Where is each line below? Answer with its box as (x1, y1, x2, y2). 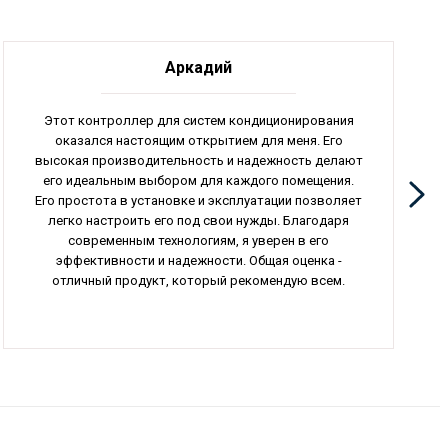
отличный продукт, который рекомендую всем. (52, 272, 346, 288)
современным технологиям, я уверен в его (68, 232, 330, 248)
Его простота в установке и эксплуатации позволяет (35, 192, 363, 208)
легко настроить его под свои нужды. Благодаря (48, 212, 350, 228)
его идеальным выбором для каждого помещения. (43, 172, 355, 188)
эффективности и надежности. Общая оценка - (55, 252, 342, 268)
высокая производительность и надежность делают (34, 152, 363, 168)
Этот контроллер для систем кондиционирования (43, 112, 354, 128)
